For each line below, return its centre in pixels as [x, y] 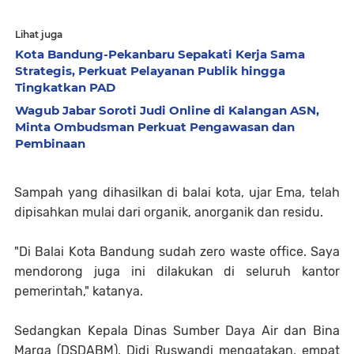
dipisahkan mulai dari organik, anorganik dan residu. [169, 212]
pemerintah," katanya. [79, 291]
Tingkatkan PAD [65, 87]
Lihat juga [39, 34]
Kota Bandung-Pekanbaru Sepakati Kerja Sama [160, 54]
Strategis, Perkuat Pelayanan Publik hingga [150, 71]
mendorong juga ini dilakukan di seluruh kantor [177, 271]
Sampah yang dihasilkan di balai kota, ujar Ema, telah [177, 192]
